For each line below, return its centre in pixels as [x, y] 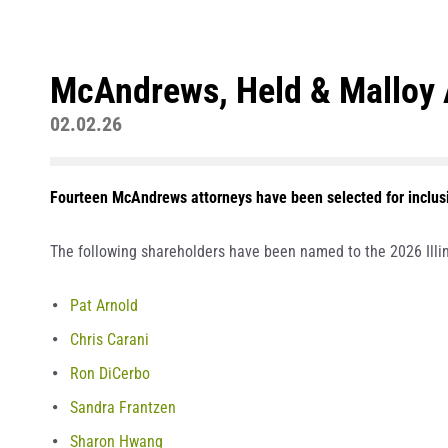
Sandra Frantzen [123, 407]
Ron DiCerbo [110, 373]
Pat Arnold [104, 305]
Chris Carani [109, 339]
